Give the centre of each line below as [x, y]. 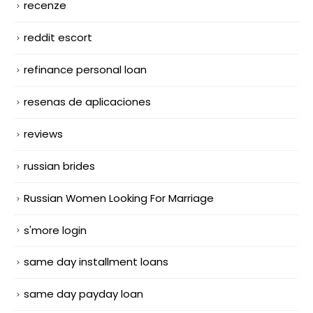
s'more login [55, 230]
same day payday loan [83, 294]
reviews [43, 133]
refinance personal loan [85, 69]
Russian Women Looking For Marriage [119, 198]
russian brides [59, 166]
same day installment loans [96, 262]
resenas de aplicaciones [87, 101]
